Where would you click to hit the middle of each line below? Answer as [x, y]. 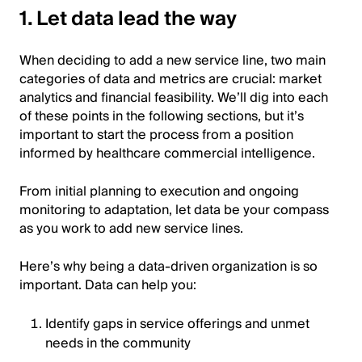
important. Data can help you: [108, 285]
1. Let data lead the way [128, 19]
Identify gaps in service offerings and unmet [177, 324]
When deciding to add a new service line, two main [173, 61]
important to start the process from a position [156, 135]
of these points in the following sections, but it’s [162, 116]
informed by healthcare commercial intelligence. [167, 154]
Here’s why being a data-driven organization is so [168, 267]
